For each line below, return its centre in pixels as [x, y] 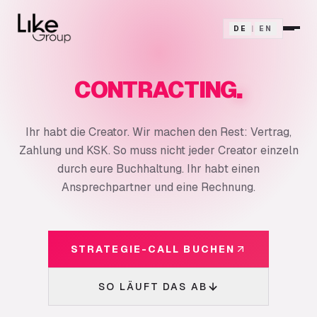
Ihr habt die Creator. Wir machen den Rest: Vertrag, [158, 132]
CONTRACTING [155, 90]
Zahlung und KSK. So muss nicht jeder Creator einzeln [158, 150]
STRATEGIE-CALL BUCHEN [153, 249]
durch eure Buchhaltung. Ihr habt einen [158, 169]
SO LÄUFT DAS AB [153, 287]
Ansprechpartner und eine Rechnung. [158, 187]
